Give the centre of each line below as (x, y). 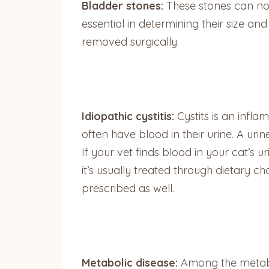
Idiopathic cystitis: (128, 116)
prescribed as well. (128, 188)
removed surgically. (132, 41)
